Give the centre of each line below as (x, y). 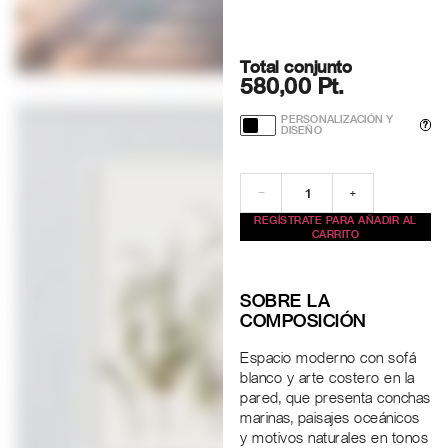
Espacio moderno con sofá (328, 358)
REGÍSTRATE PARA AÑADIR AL (335, 220)
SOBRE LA (285, 301)
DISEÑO (301, 130)
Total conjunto (296, 67)
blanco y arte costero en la (327, 378)
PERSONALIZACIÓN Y (337, 119)
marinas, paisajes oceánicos (330, 418)
